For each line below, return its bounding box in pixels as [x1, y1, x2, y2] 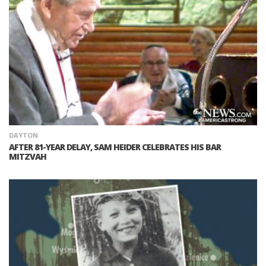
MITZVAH [9, 150, 46, 162]
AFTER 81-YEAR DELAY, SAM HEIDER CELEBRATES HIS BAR [9, 141, 221, 153]
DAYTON [9, 130, 38, 140]
